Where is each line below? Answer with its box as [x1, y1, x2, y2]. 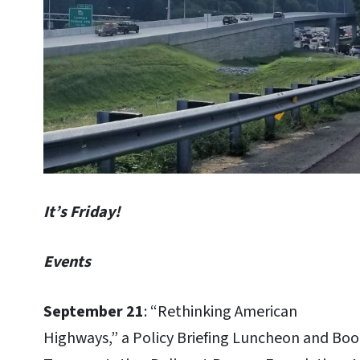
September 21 [43, 300, 144, 323]
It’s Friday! [43, 200, 121, 223]
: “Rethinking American [144, 300, 297, 323]
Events [43, 250, 91, 273]
